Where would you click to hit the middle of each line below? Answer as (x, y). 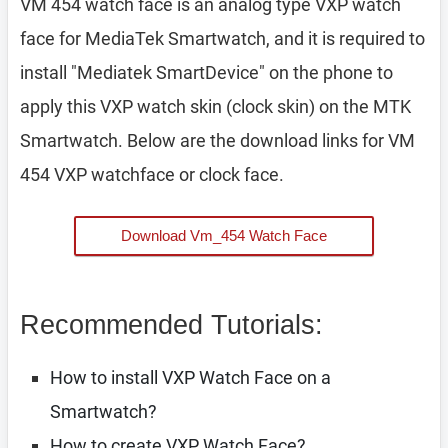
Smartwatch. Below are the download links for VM (217, 140)
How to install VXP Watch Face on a (190, 377)
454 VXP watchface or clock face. (152, 174)
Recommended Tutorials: (171, 325)
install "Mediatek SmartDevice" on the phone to (206, 72)
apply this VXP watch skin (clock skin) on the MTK (215, 106)
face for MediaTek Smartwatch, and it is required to (222, 38)
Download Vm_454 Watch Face (224, 235)
